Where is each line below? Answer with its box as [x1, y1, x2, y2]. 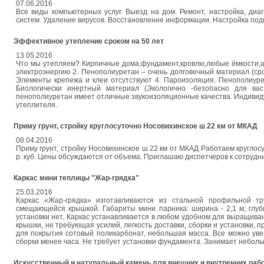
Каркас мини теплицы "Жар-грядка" [14, 174, 139, 182]
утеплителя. [16, 101, 57, 109]
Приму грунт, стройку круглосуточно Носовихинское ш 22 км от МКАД [14, 122, 258, 130]
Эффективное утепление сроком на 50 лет [14, 37, 164, 45]
